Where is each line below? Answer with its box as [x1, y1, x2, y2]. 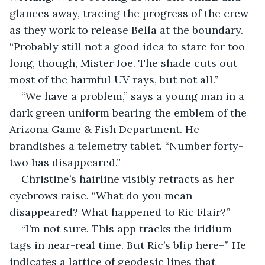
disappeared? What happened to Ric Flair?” [9, 205, 230, 219]
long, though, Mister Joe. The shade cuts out [9, 56, 240, 70]
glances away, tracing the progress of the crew [9, 6, 251, 20]
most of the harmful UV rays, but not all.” [9, 72, 218, 86]
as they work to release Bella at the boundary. [9, 22, 246, 37]
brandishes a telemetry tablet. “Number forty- [9, 138, 243, 153]
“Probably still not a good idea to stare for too [9, 39, 248, 53]
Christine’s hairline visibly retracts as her [21, 172, 237, 186]
